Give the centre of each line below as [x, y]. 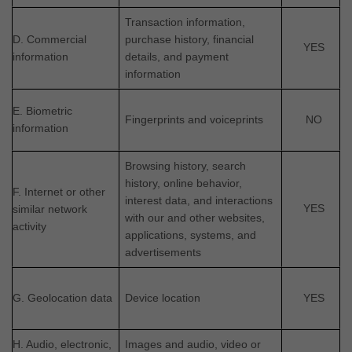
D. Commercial [49, 39]
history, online [161, 183]
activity [29, 226]
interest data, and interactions [199, 200]
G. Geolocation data [62, 297]
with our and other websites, [195, 217]
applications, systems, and [191, 235]
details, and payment [177, 56]
